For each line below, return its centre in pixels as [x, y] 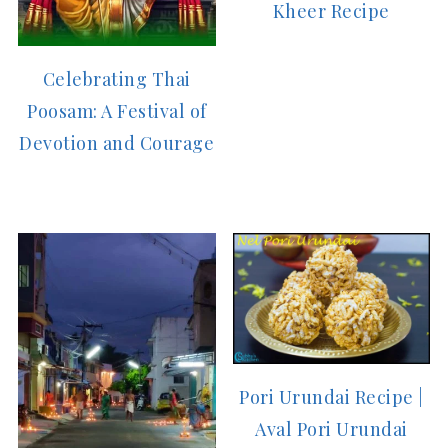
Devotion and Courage [117, 142]
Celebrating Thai [116, 78]
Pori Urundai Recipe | [331, 397]
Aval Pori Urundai [331, 429]
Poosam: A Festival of [117, 110]
